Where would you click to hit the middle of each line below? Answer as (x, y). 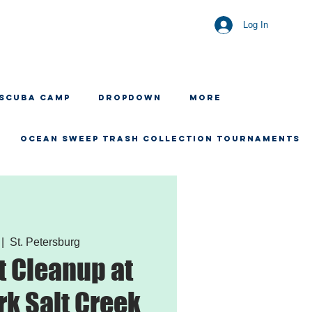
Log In (256, 25)
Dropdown (130, 97)
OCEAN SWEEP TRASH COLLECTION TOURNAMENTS (160, 139)
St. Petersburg (45, 242)
